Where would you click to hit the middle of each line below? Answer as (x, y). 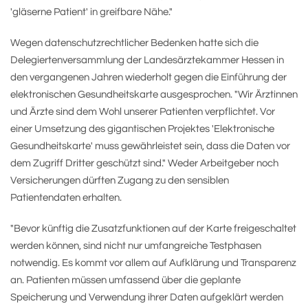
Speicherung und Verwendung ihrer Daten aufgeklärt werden (147, 297)
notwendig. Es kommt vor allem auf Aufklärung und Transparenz (153, 263)
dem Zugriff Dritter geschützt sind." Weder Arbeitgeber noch (144, 163)
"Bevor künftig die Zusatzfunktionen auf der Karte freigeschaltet (153, 229)
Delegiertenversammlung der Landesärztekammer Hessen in (147, 60)
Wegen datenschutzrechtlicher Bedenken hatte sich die (134, 43)
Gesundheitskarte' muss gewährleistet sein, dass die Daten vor (150, 146)
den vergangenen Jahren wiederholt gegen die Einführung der (148, 77)
